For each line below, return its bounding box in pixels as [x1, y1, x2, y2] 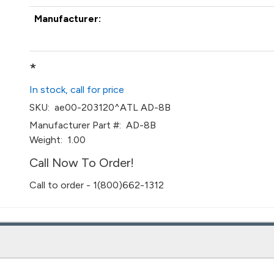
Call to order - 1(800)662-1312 [29, 179, 165, 191]
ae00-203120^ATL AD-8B [50, 102, 171, 113]
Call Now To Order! [29, 155, 135, 170]
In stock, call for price [29, 84, 125, 95]
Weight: [29, 134, 63, 146]
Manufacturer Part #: [29, 119, 122, 131]
